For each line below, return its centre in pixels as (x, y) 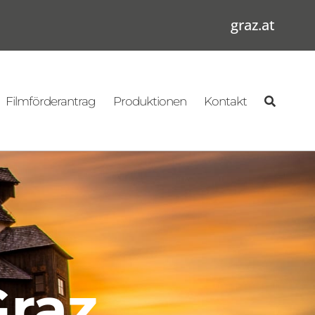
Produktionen (150, 101)
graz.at (253, 25)
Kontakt (226, 101)
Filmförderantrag (51, 101)
